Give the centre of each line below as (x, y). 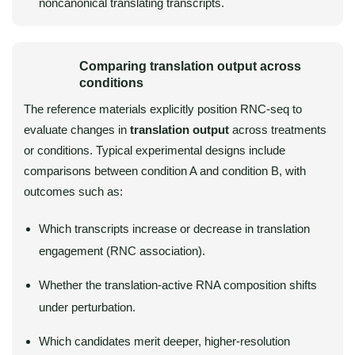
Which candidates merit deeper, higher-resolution (164, 341)
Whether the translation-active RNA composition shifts (178, 285)
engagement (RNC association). (122, 251)
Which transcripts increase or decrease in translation (174, 229)
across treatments (279, 130)
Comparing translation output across (190, 66)
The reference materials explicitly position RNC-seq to (163, 109)
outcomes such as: (73, 191)
